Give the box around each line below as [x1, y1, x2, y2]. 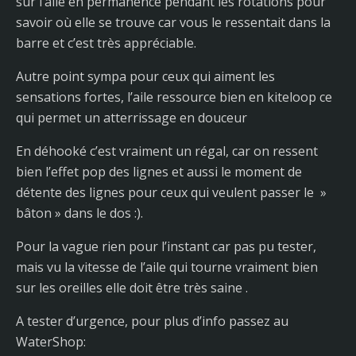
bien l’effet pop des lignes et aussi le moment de [16, 163, 302, 180]
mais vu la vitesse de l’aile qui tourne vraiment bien [16, 258, 318, 276]
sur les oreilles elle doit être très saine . [16, 279, 248, 296]
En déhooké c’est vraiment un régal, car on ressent [16, 142, 318, 160]
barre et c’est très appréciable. [16, 34, 196, 52]
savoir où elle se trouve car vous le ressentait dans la [16, 14, 331, 31]
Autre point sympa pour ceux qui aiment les [16, 68, 275, 85]
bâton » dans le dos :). [16, 204, 143, 222]
